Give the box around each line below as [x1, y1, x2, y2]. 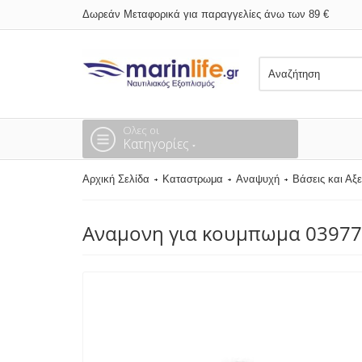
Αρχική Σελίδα [82, 173, 149, 185]
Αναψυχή [236, 173, 280, 185]
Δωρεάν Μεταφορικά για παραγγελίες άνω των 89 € [82, 8, 329, 20]
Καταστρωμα [162, 173, 223, 185]
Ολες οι [123, 123, 159, 137]
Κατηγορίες [123, 135, 192, 153]
